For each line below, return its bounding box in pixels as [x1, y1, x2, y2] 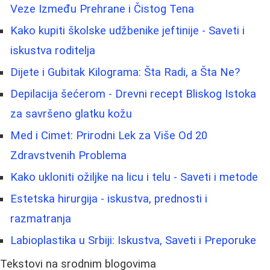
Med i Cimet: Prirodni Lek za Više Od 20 [10, 128, 207, 142]
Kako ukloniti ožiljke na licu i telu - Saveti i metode [10, 170, 258, 184]
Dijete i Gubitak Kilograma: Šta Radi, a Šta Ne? [10, 65, 240, 79]
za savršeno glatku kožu [10, 107, 132, 121]
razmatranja [10, 212, 71, 225]
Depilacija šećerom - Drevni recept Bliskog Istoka [10, 87, 256, 101]
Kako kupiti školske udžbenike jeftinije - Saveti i [10, 24, 245, 37]
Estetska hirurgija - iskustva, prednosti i [10, 192, 207, 206]
